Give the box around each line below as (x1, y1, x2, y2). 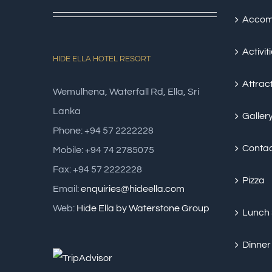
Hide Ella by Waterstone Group (76, 203, 209, 214)
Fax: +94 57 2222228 (53, 165, 142, 175)
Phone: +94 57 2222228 (53, 126, 154, 136)
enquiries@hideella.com (81, 184, 185, 194)
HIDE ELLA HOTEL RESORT (53, 55, 151, 64)
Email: (53, 184, 81, 194)
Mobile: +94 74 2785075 (53, 145, 154, 155)
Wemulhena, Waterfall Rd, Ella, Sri (53, 87, 199, 97)
